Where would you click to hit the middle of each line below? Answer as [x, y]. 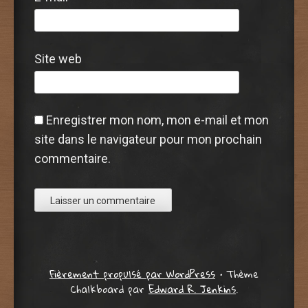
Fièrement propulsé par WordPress [132, 274]
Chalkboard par [109, 289]
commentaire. [73, 159]
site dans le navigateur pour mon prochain [148, 140]
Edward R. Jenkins [192, 289]
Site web [58, 58]
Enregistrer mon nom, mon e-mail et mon [157, 120]
